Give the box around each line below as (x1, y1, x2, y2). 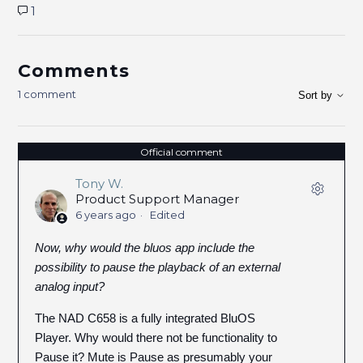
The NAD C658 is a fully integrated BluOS (35, 311, 256, 325)
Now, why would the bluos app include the (35, 241, 255, 254)
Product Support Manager (75, 191, 240, 207)
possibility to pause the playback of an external (35, 260, 281, 274)
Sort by (297, 88, 335, 101)
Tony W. (75, 176, 124, 191)
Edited (150, 208, 186, 221)
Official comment (140, 146, 223, 158)
